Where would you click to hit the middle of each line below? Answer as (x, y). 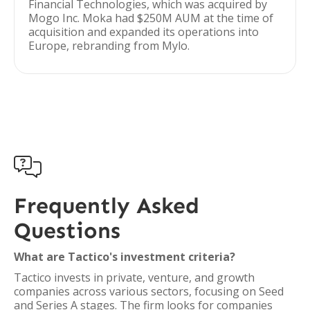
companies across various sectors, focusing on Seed (149, 291)
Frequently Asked (107, 206)
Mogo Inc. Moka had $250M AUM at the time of (151, 18)
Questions (67, 230)
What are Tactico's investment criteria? (125, 257)
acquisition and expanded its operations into (144, 32)
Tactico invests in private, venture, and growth (134, 277)
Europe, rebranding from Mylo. (109, 46)
